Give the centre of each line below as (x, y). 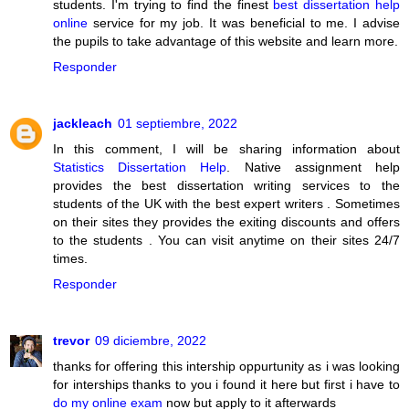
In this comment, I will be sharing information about (226, 148)
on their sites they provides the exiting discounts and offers (226, 221)
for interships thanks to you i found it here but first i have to (226, 384)
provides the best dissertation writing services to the (226, 185)
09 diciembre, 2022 (151, 340)
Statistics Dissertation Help (140, 167)
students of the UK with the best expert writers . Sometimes (226, 203)
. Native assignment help (314, 167)
